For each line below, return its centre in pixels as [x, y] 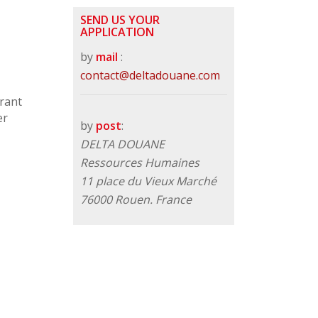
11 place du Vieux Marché [149, 181]
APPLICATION [117, 32]
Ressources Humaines [140, 162]
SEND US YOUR [120, 20]
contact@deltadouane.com [150, 76]
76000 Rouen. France [136, 199]
